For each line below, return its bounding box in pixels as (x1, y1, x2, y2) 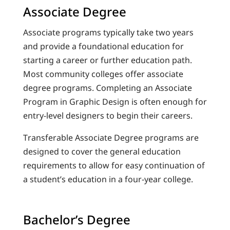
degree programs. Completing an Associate (23, 82, 192, 93)
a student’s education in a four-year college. (23, 174, 193, 185)
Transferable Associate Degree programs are (23, 132, 199, 143)
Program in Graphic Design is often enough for (23, 96, 207, 107)
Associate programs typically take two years (23, 27, 194, 38)
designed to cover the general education (23, 146, 181, 157)
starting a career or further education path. (23, 54, 192, 66)
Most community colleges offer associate (23, 68, 183, 80)
